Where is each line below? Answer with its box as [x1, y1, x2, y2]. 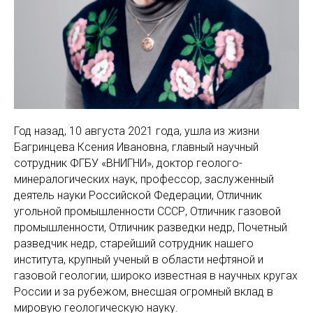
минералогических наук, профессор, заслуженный [14, 173, 274, 186]
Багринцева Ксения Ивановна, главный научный [14, 140, 259, 154]
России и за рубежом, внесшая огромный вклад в [14, 285, 273, 298]
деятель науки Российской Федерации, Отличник [14, 189, 262, 202]
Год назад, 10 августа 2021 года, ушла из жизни [14, 124, 259, 138]
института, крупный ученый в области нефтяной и [14, 253, 263, 266]
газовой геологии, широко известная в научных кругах [14, 269, 298, 282]
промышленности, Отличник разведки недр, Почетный [14, 221, 287, 234]
